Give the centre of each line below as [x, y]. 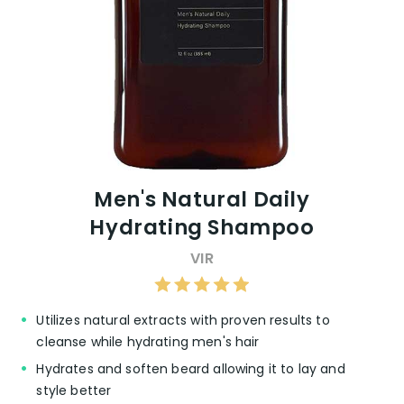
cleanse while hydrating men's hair [148, 341]
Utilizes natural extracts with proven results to [183, 320]
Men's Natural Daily [202, 199]
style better [74, 390]
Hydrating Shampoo [202, 227]
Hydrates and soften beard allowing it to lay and [191, 368]
